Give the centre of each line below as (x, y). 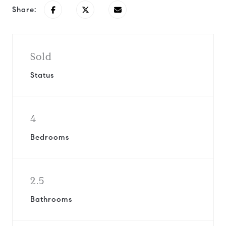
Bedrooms (50, 137)
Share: (24, 10)
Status (42, 75)
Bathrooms (51, 199)
